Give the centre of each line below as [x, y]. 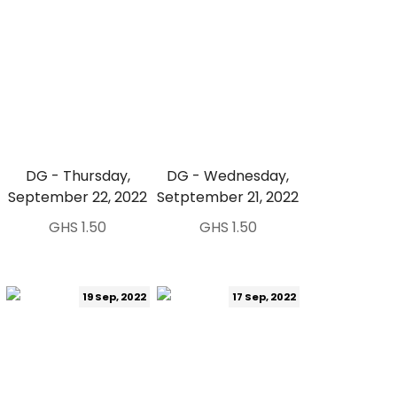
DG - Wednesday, [228, 176]
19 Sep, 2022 [114, 297]
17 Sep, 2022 [265, 297]
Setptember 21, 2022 [228, 197]
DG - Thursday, [78, 176]
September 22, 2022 [78, 197]
